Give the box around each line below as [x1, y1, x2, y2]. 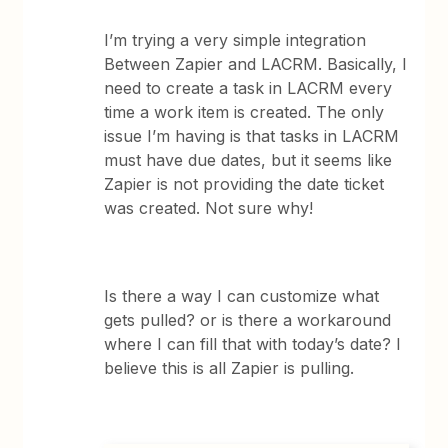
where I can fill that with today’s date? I [104, 334, 402, 354]
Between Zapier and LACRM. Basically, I [104, 54, 408, 74]
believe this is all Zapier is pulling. [104, 358, 360, 378]
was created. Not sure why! [104, 198, 319, 218]
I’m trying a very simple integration [104, 30, 367, 50]
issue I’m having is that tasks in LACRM [104, 126, 400, 146]
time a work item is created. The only [104, 102, 385, 122]
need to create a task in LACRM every [104, 78, 393, 98]
